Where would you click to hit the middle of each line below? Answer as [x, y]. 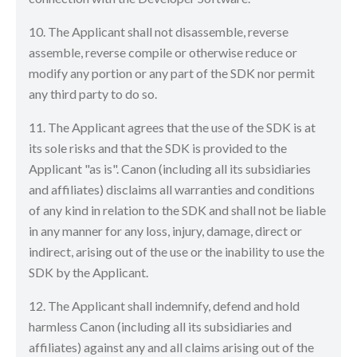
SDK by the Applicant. [90, 272]
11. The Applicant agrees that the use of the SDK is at [172, 127]
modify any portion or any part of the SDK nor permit [172, 73]
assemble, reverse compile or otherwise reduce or [163, 52]
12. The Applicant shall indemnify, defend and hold [164, 306]
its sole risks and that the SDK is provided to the [158, 148]
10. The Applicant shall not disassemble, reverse [159, 31]
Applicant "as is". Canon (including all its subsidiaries [170, 169]
